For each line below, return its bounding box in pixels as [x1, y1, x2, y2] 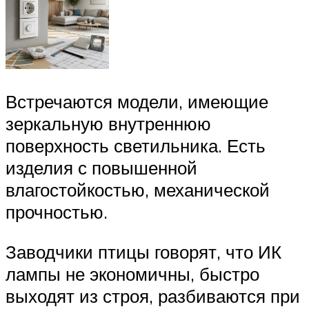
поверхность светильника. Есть [6, 134, 266, 157]
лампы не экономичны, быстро [6, 262, 259, 285]
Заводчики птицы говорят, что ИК [6, 240, 281, 263]
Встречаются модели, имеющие [6, 90, 268, 113]
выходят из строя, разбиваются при [6, 284, 300, 307]
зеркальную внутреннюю [6, 112, 211, 135]
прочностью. [6, 201, 108, 223]
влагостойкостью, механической [6, 179, 270, 201]
